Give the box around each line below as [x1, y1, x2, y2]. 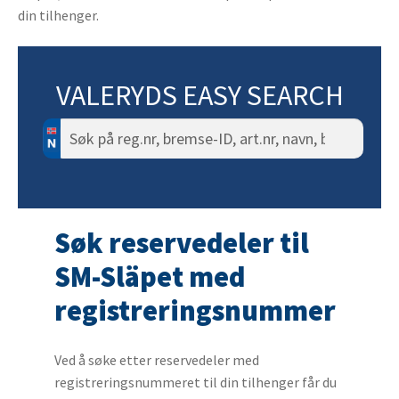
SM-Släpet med [53, 259, 245, 296]
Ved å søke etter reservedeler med [53, 351, 259, 370]
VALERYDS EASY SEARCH [55, 77, 344, 114]
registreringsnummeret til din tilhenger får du [53, 373, 337, 392]
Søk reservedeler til [53, 225, 309, 262]
